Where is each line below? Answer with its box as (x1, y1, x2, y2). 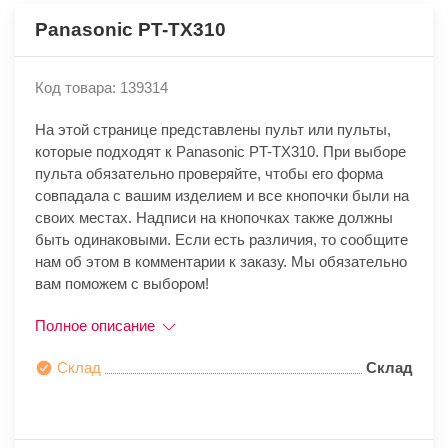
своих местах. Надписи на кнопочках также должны (35, 209, 393, 227)
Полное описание (35, 317, 159, 335)
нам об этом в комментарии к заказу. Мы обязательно (35, 253, 407, 271)
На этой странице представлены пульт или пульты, (35, 121, 391, 139)
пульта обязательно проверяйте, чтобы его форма (35, 165, 383, 183)
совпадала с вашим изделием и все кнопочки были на (35, 187, 409, 205)
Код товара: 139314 (35, 79, 168, 97)
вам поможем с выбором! (35, 275, 209, 293)
